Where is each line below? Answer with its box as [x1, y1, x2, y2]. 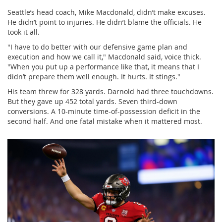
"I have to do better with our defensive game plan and [7, 42, 187, 52]
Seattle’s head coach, [7, 7, 78, 17]
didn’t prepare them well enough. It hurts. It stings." [7, 71, 180, 81]
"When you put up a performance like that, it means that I [7, 61, 199, 71]
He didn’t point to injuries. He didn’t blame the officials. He [7, 17, 202, 27]
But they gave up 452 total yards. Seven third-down [7, 96, 177, 106]
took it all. [7, 27, 40, 37]
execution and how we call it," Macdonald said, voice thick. [7, 52, 201, 61]
